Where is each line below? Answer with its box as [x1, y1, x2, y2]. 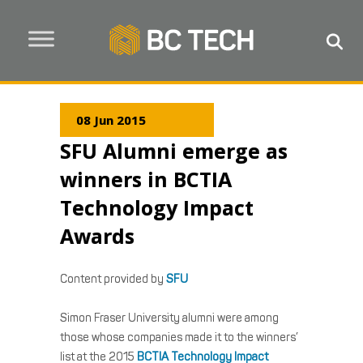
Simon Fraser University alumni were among [60, 311, 279, 325]
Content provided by [60, 272, 166, 286]
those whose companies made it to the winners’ [60, 331, 298, 344]
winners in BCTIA [60, 165, 232, 193]
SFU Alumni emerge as [60, 137, 288, 164]
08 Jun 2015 [76, 112, 146, 128]
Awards [60, 222, 135, 250]
